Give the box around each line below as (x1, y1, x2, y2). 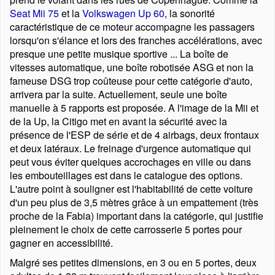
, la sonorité (165, 6, 215, 20)
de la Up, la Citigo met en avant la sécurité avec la (10, 114, 227, 128)
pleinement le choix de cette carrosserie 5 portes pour (10, 222, 242, 236)
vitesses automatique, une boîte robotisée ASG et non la (10, 60, 254, 74)
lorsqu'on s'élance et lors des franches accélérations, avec (10, 33, 262, 47)
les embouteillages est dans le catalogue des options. (10, 168, 242, 182)
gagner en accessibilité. (10, 236, 113, 250)
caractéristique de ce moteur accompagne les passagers (10, 20, 255, 34)
